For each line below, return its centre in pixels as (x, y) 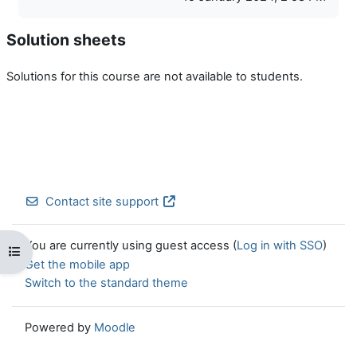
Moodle (115, 327)
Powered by (59, 327)
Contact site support (102, 201)
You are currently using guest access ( (131, 246)
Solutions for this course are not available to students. (155, 76)
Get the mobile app (77, 265)
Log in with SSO (280, 246)
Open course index (61, 251)
